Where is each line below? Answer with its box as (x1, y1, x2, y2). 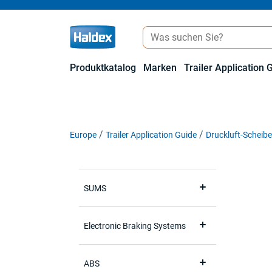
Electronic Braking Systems (84, 220, 186, 231)
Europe (70, 130, 97, 140)
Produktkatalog (70, 62, 136, 73)
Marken (143, 62, 177, 73)
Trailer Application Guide (106, 130, 197, 140)
